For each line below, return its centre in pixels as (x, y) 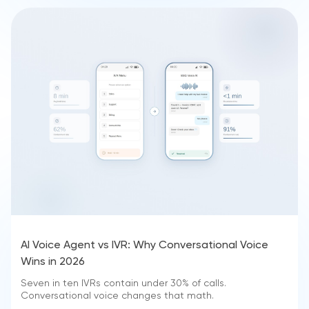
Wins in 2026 (53, 262)
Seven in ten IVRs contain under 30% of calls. (123, 283)
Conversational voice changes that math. (117, 296)
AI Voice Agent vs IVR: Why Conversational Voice (144, 245)
